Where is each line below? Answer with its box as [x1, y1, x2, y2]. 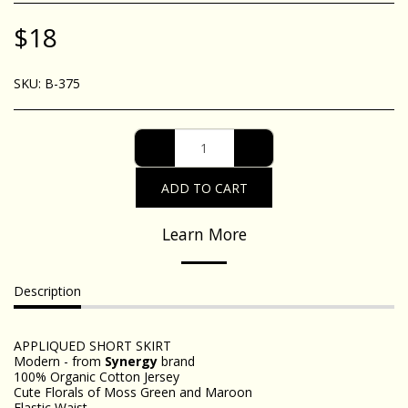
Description [14, 282, 81, 300]
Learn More [161, 223, 247, 245]
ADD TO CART [160, 178, 248, 197]
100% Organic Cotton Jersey [14, 368, 179, 385]
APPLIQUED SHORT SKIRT [14, 337, 171, 354]
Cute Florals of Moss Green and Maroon [14, 383, 252, 401]
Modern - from [14, 352, 105, 370]
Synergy [105, 352, 158, 370]
